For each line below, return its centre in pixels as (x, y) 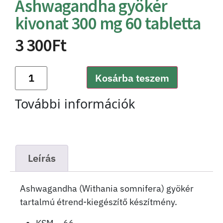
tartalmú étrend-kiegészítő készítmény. (99, 202)
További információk (75, 104)
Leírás (42, 158)
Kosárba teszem (132, 78)
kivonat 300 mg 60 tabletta (108, 24)
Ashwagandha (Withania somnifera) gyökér (107, 189)
